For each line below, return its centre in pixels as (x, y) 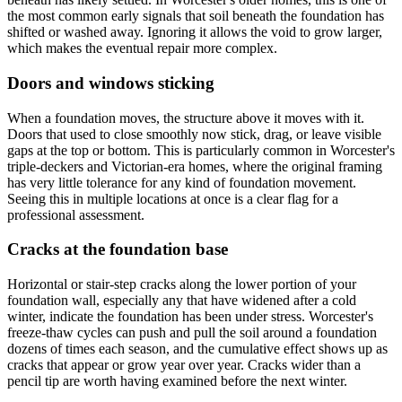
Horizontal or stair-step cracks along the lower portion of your (182, 284)
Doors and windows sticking (111, 83)
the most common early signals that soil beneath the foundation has (196, 16)
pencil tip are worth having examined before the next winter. (177, 381)
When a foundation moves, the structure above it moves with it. (186, 118)
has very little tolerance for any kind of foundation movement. (182, 182)
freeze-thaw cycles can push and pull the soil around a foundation (192, 333)
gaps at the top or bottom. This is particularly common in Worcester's (201, 150)
